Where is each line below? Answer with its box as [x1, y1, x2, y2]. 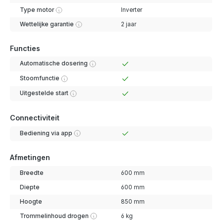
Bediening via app [19, 129, 72, 137]
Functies [10, 44, 40, 53]
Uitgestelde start [19, 90, 68, 97]
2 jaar [120, 21, 136, 28]
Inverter [120, 6, 142, 13]
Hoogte [19, 198, 42, 205]
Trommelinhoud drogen [19, 212, 89, 220]
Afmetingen [10, 153, 50, 162]
